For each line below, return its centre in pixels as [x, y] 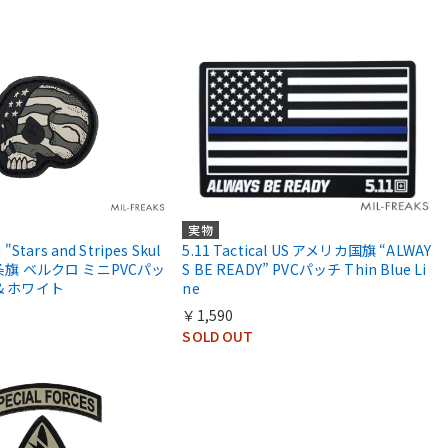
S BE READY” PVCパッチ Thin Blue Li [304, 268]
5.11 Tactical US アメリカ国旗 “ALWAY [307, 249]
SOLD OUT [218, 335]
